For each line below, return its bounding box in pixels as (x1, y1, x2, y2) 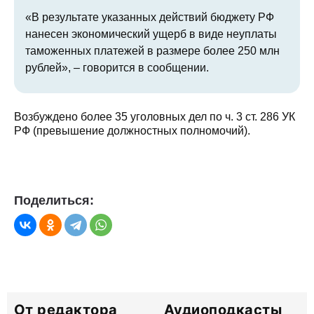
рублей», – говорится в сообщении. (25, 61, 209, 74)
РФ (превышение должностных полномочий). (14, 124, 250, 137)
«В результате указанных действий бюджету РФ (25, 11, 274, 23)
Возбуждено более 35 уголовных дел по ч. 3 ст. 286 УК (14, 110, 295, 123)
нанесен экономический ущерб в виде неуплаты (25, 27, 277, 40)
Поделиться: (14, 193, 94, 207)
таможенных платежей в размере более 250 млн (25, 44, 280, 57)
